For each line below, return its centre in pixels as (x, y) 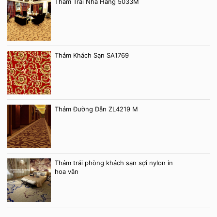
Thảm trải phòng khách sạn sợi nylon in (114, 163)
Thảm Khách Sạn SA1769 (92, 55)
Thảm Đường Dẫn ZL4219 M (96, 109)
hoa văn (67, 172)
